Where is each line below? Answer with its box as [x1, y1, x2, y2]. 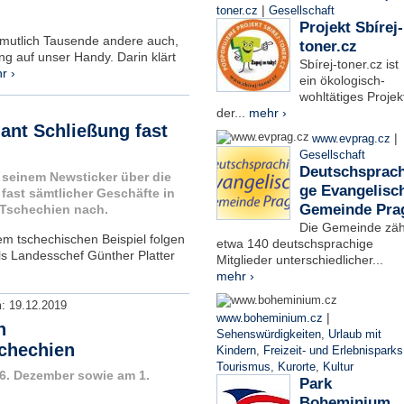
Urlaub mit [327, 327, 381, 341]
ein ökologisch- [298, 72, 385, 87]
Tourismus [216, 360, 271, 373]
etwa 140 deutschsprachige [216, 235, 373, 251]
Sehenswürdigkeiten [216, 327, 321, 341]
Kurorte [277, 360, 316, 373]
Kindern [216, 344, 256, 357]
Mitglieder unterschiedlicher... [216, 252, 383, 267]
